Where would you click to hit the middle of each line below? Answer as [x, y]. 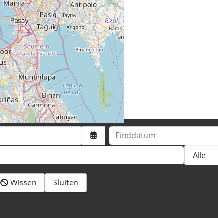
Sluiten [66, 183]
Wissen [23, 183]
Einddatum [129, 132]
